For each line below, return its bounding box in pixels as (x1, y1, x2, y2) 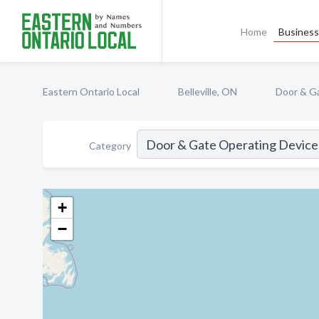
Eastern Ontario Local (43, 85, 140, 98)
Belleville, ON (178, 85, 237, 98)
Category (89, 139, 131, 152)
